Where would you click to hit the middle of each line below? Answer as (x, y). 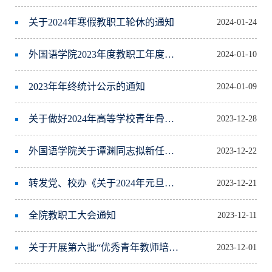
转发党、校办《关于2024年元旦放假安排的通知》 (170, 183)
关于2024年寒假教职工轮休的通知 (102, 22)
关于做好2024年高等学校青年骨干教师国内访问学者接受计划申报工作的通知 (170, 119)
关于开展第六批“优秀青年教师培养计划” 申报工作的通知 (174, 248)
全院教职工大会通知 (73, 216)
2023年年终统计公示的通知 (87, 87)
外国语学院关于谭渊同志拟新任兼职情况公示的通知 (170, 151)
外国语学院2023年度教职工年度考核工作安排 (170, 55)
